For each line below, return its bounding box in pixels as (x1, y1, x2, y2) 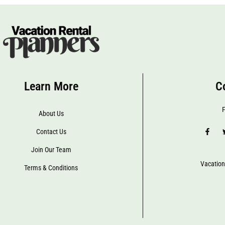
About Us (38, 109, 64, 118)
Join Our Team (31, 145, 71, 154)
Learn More (24, 79, 78, 93)
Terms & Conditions (24, 163, 78, 172)
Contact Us (36, 127, 66, 136)
